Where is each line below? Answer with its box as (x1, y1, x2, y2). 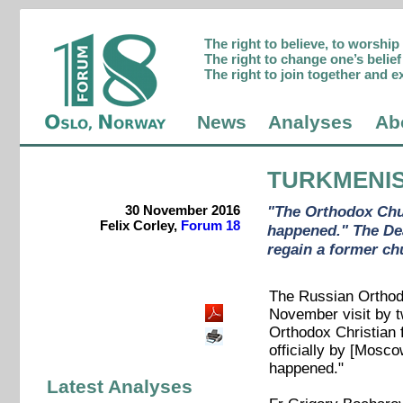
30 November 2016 (124, 202, 240, 219)
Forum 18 (180, 218, 240, 234)
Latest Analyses (47, 375, 193, 398)
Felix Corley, (99, 218, 181, 234)
